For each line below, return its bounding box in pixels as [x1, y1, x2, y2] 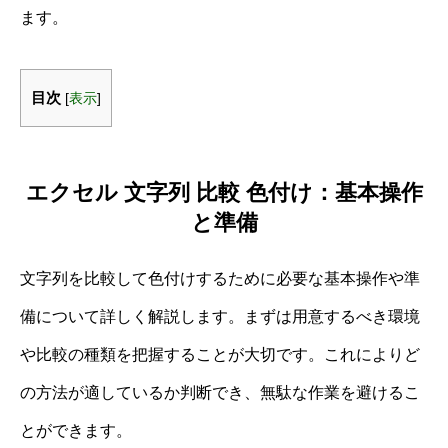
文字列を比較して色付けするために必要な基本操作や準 [20, 269, 420, 287]
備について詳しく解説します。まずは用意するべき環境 [20, 307, 420, 325]
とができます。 [20, 421, 132, 439]
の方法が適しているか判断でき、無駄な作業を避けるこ [20, 383, 420, 401]
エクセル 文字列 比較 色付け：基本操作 [25, 179, 423, 205]
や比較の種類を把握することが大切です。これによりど [20, 345, 420, 363]
